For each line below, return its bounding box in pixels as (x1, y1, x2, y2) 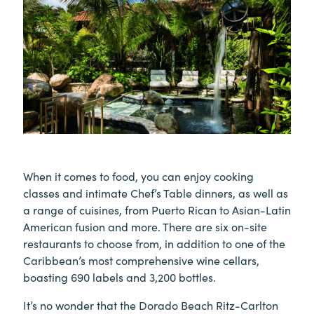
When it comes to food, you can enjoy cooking (23, 168, 254, 184)
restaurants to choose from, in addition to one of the (23, 235, 285, 252)
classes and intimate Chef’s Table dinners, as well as (23, 185, 288, 201)
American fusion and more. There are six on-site (23, 219, 267, 235)
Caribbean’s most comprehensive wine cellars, (23, 252, 259, 268)
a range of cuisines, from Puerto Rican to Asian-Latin (23, 202, 291, 218)
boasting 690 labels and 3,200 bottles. (23, 269, 216, 285)
